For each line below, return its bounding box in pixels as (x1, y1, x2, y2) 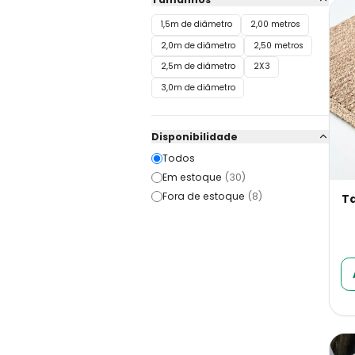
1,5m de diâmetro (160, 18, 232, 31)
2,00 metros (250, 18, 300, 31)
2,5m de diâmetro (160, 60, 235, 73)
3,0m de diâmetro (160, 81, 235, 94)
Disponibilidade (151, 129, 238, 143)
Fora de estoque (162, 189, 245, 203)
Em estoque (162, 170, 222, 184)
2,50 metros (253, 39, 303, 52)
